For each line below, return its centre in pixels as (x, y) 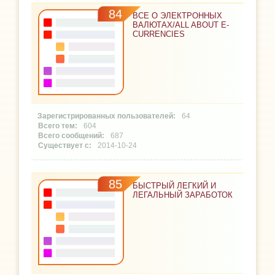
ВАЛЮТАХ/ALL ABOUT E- (181, 25)
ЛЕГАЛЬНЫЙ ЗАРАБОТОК (183, 195)
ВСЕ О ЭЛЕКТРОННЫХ (178, 16)
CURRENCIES (159, 34)
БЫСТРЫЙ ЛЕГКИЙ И (175, 186)
